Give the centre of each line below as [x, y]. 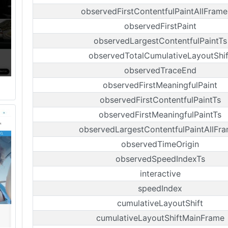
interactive [160, 174]
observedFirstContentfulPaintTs [160, 100]
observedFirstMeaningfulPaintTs [160, 115]
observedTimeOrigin [160, 144]
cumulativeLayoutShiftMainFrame [160, 218]
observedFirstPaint [160, 26]
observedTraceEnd [160, 70]
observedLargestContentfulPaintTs [160, 41]
